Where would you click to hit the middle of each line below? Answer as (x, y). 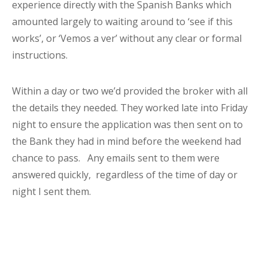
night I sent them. (51, 192)
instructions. (43, 55)
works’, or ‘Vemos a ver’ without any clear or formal (127, 39)
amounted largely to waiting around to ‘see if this (122, 22)
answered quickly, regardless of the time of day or (125, 175)
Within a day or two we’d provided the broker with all (130, 91)
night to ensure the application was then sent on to (127, 125)
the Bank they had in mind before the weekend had (127, 141)
